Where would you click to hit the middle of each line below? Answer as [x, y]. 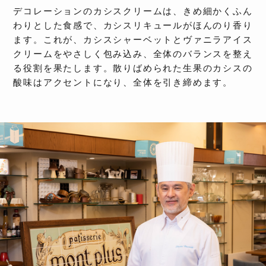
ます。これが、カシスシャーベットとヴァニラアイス [133, 40]
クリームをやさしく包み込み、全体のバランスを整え [133, 54]
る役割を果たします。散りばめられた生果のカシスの [133, 68]
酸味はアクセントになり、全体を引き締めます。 [123, 83]
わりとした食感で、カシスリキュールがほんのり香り [133, 26]
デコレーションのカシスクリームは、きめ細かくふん [133, 11]
